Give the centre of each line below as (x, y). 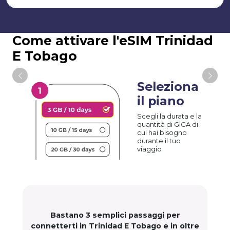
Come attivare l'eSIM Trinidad (113, 41)
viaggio (150, 149)
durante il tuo (159, 141)
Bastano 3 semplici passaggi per (115, 215)
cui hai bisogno (162, 132)
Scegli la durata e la (170, 116)
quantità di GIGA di (168, 124)
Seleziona (168, 86)
